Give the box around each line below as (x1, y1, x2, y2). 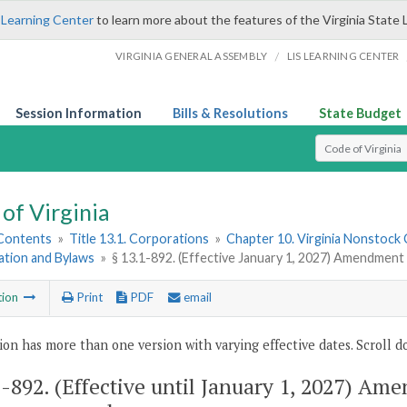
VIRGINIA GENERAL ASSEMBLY (115, 50, 268, 62)
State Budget (319, 105, 402, 121)
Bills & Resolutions (173, 105, 288, 121)
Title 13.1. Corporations (69, 231, 210, 247)
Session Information (15, 105, 142, 121)
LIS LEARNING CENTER (286, 50, 400, 62)
